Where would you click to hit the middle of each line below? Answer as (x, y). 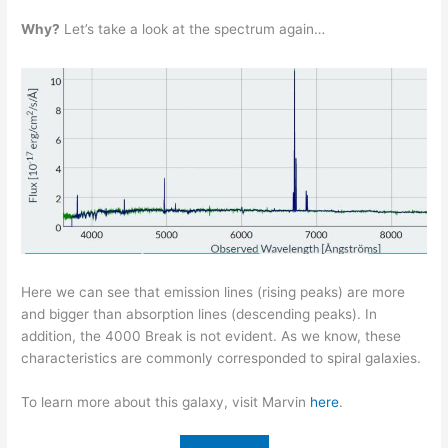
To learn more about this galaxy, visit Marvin (166, 402)
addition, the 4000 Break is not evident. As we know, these (211, 336)
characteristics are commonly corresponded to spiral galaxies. (221, 358)
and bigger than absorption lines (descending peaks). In (199, 314)
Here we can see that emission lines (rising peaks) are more (213, 292)
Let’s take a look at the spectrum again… (193, 29)
